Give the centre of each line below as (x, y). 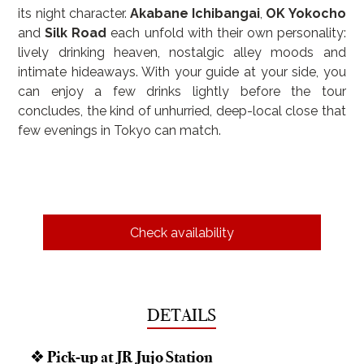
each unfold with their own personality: (226, 33)
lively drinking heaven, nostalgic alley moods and (182, 53)
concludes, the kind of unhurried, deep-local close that (182, 111)
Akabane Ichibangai (195, 14)
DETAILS (182, 315)
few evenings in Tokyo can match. (120, 131)
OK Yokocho (306, 14)
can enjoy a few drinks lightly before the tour (182, 92)
